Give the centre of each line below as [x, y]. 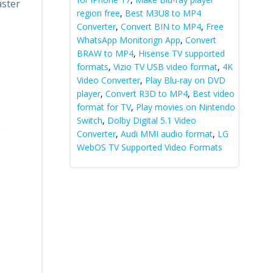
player [88, 93]
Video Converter [108, 80]
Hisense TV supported [181, 53]
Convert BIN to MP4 [161, 26]
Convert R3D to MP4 [146, 93]
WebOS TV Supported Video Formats [149, 147]
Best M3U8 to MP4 [163, 13]
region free [98, 13]
